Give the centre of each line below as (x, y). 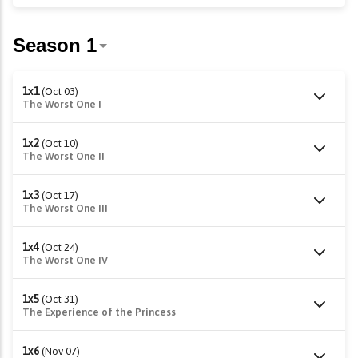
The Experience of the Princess (99, 312)
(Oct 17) (60, 195)
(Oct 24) (60, 247)
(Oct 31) (60, 299)
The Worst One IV (65, 260)
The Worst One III (65, 208)
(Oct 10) (60, 143)
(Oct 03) (60, 91)
